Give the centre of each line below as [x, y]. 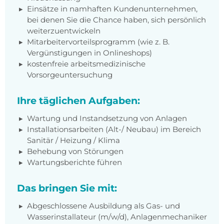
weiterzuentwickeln [64, 31]
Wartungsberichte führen [74, 162]
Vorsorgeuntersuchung [70, 75]
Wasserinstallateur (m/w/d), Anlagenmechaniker [117, 217]
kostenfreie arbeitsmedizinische [86, 64]
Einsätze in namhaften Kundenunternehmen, [112, 9]
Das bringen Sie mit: [67, 188]
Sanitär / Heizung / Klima [73, 140]
